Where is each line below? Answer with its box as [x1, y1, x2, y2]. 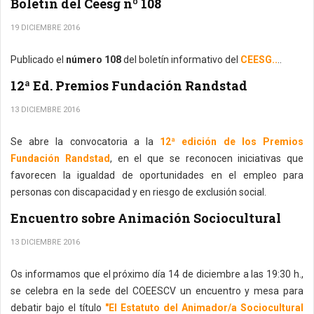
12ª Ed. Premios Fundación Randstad [11, 77, 247, 94]
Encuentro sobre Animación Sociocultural [11, 210, 281, 226]
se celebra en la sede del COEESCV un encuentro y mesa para [11, 285, 303, 296]
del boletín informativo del [121, 54, 240, 65]
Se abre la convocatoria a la [11, 136, 153, 147]
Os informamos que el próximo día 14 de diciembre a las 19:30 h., [11, 268, 303, 280]
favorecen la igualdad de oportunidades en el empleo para [11, 170, 303, 181]
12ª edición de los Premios [153, 136, 303, 147]
